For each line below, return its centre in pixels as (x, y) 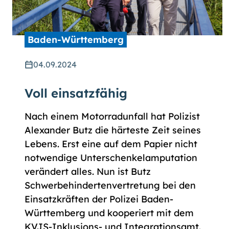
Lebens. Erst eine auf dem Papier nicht (111, 144)
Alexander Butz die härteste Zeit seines (113, 130)
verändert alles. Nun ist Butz (88, 172)
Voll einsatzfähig (76, 93)
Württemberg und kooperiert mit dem (109, 213)
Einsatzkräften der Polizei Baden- (99, 199)
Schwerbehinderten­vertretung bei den (110, 186)
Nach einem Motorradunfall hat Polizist (112, 117)
